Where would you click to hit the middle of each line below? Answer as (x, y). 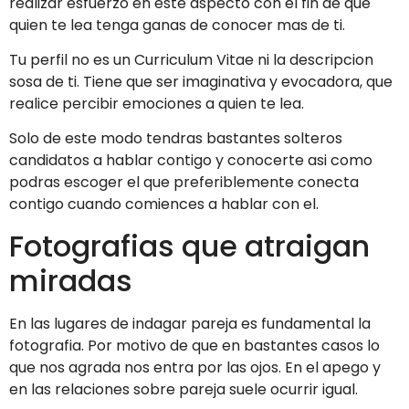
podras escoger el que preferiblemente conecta (184, 183)
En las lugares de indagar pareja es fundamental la (190, 323)
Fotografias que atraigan (189, 246)
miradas (71, 280)
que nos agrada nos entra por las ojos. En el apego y (195, 367)
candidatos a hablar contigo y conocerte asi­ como (191, 161)
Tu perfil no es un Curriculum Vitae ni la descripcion (191, 60)
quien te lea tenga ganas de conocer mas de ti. (177, 25)
